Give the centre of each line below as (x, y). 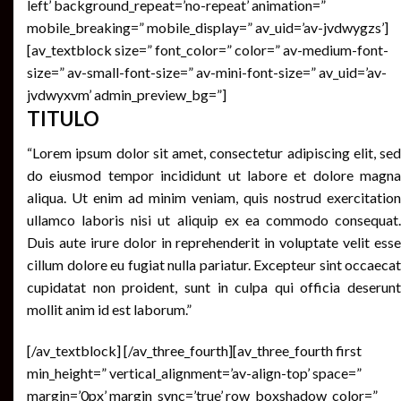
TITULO (63, 118)
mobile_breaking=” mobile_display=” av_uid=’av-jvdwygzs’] (208, 27)
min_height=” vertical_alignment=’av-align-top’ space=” (194, 372)
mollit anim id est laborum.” (109, 310)
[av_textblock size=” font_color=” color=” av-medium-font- (208, 49)
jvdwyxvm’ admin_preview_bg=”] (127, 94)
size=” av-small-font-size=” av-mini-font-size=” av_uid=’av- (207, 72)
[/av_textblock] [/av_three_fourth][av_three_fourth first (194, 350)
